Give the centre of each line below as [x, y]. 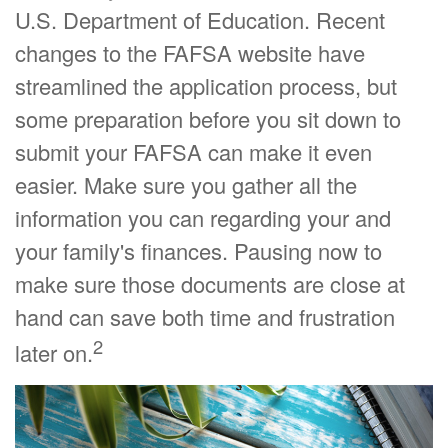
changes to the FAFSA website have [190, 53]
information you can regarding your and [203, 218]
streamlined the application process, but [206, 86]
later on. [54, 353]
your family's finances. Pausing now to [198, 251]
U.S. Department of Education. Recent [200, 20]
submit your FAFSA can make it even [193, 152]
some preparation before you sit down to [208, 119]
